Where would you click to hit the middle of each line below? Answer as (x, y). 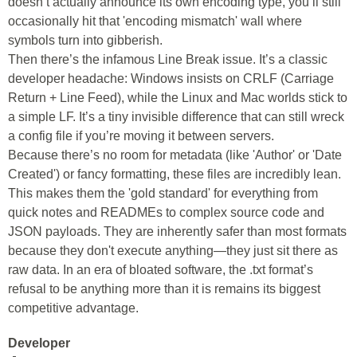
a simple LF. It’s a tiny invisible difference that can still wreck (176, 117)
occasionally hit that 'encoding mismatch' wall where (155, 22)
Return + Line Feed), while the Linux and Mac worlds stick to (178, 98)
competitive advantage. (73, 308)
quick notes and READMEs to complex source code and (166, 213)
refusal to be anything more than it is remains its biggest (164, 289)
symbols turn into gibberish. (85, 41)
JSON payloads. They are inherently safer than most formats (177, 232)
